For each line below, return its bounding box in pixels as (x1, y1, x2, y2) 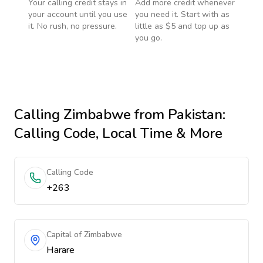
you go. (135, 32, 162, 43)
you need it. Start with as (135, 9, 230, 20)
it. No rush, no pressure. (28, 21, 117, 32)
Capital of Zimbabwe (46, 229, 122, 240)
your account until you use (28, 9, 127, 20)
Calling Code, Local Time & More (14, 124, 222, 143)
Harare (46, 244, 75, 257)
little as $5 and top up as (135, 21, 230, 32)
